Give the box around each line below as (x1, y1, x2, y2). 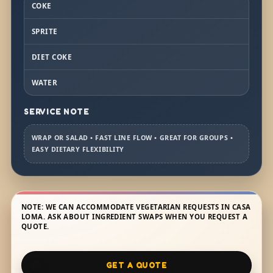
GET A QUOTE (105, 260, 168, 270)
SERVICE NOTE (23, 106, 90, 116)
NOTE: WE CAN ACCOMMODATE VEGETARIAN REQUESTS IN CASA (21, 202, 251, 211)
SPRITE (31, 26, 58, 36)
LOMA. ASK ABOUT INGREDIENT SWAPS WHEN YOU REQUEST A (21, 211, 248, 221)
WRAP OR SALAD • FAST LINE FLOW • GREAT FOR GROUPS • (31, 133, 233, 142)
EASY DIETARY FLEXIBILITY (31, 144, 124, 154)
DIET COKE (31, 51, 73, 62)
